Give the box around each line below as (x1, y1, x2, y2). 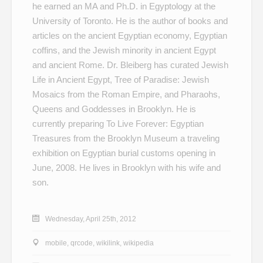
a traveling (178, 133, 220, 143)
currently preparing (32, 118, 106, 129)
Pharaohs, (181, 89, 220, 99)
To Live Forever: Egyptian (106, 118, 204, 129)
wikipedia (123, 238, 154, 247)
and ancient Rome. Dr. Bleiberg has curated (32, 59, 201, 70)
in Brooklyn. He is (126, 103, 196, 114)
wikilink (96, 238, 120, 247)
